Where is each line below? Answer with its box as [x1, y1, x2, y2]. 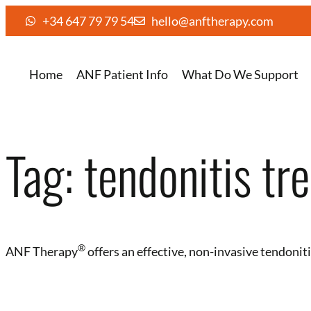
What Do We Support [182, 67, 299, 82]
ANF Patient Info [76, 67, 168, 82]
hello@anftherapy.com [151, 13, 274, 28]
